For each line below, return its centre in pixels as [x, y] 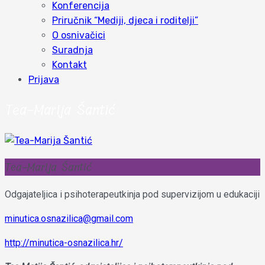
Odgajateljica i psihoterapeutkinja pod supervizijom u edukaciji [132, 195]
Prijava [44, 79]
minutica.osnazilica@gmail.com [69, 219]
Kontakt [70, 64]
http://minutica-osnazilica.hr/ [64, 243]
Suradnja [72, 50]
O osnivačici [79, 35]
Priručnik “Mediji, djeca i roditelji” [125, 20]
